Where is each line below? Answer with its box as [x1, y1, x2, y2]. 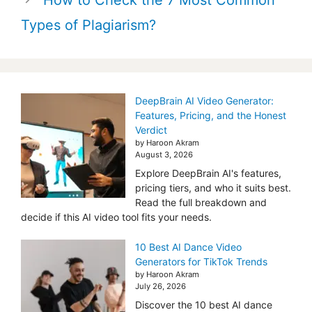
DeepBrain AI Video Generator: [135, 94, 274, 107]
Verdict [135, 123, 167, 136]
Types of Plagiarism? [21, 16, 156, 33]
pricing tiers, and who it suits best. [135, 181, 291, 194]
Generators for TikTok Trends [135, 255, 267, 267]
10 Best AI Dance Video [135, 240, 242, 253]
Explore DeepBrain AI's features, [135, 166, 281, 179]
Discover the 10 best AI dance [135, 298, 272, 311]
